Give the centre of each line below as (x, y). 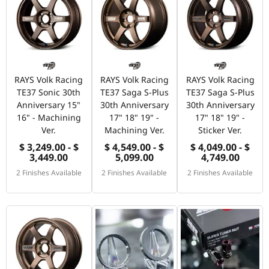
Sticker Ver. (220, 130)
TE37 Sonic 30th (49, 92)
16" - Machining (49, 118)
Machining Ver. (134, 130)
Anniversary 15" (49, 105)
